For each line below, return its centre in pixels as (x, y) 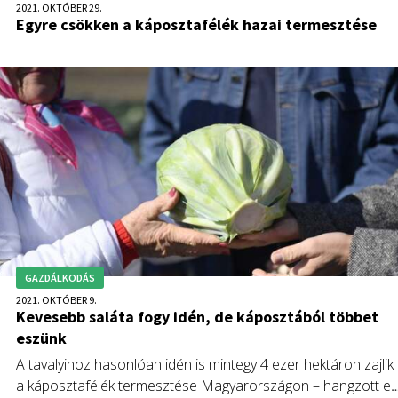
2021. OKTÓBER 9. (56, 300)
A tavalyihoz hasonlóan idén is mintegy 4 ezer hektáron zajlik (205, 364)
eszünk (41, 338)
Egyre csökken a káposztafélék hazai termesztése (196, 24)
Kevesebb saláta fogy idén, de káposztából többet (197, 317)
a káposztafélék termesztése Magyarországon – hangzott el (205, 386)
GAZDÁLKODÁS (60, 278)
